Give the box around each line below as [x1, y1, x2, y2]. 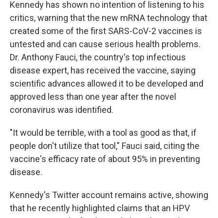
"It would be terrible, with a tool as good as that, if [10, 127, 197, 138]
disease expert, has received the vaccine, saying [10, 65, 196, 76]
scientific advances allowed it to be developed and [10, 78, 203, 89]
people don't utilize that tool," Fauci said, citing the [10, 141, 200, 151]
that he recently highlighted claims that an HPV [10, 203, 190, 214]
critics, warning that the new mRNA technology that [10, 13, 207, 23]
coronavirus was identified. [10, 105, 113, 115]
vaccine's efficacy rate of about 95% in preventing [10, 154, 200, 164]
